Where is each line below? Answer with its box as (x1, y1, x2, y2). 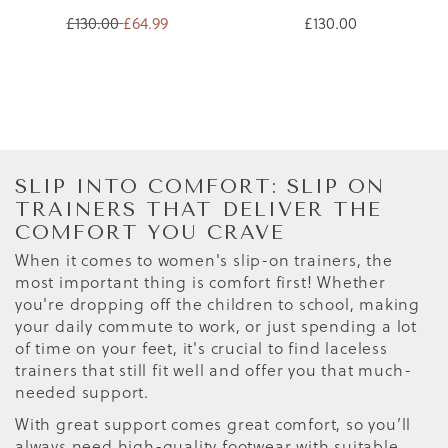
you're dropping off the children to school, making (15, 291, 420, 315)
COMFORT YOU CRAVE (15, 220, 285, 244)
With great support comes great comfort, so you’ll (15, 411, 412, 435)
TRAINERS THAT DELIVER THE (15, 197, 382, 221)
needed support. (15, 379, 150, 403)
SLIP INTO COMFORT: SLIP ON (15, 174, 385, 198)
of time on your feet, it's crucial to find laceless (15, 335, 388, 359)
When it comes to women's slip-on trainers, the (15, 247, 393, 271)
